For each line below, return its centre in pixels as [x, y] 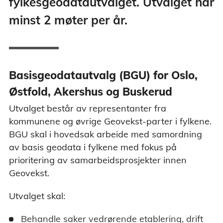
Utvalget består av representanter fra [88, 109]
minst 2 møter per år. [68, 20]
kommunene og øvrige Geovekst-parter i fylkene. [110, 121]
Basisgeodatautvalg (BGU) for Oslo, [103, 75]
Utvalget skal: [37, 196]
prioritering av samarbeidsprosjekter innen [98, 160]
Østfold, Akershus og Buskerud [91, 92]
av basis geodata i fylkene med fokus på [93, 147]
